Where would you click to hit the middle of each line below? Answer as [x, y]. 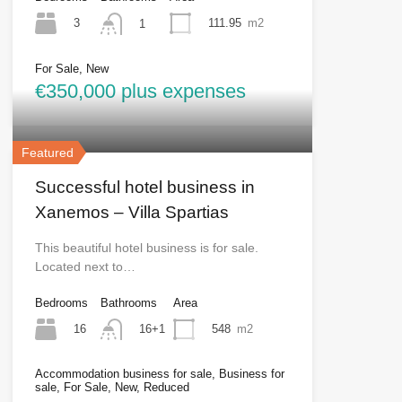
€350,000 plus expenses [140, 91]
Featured [47, 152]
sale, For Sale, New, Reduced [112, 388]
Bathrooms [128, 302]
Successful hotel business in [144, 187]
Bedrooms [61, 302]
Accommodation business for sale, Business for [159, 374]
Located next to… [85, 266]
